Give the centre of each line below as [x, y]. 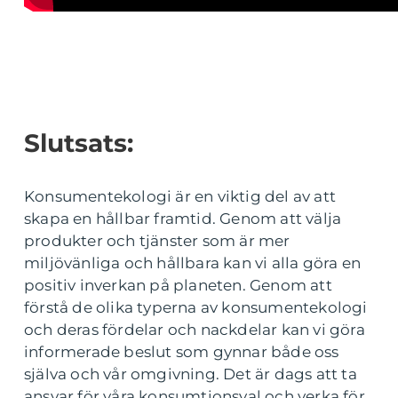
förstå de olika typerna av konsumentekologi [196, 308]
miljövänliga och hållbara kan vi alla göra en [193, 263]
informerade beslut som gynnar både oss [182, 352]
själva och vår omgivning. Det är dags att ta [191, 374]
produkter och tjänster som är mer [157, 241]
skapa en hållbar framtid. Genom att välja [183, 219]
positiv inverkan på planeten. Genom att [178, 286]
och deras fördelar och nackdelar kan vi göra [195, 330]
